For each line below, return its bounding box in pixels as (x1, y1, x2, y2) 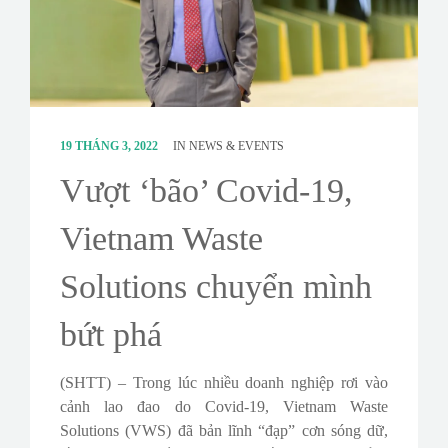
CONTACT (24, 11, 89, 26)
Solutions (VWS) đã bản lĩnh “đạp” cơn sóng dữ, (60, 422, 388, 440)
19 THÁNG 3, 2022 (60, 139, 161, 154)
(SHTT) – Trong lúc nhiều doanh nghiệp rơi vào (60, 374, 388, 392)
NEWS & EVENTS (189, 139, 284, 154)
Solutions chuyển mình (60, 268, 372, 306)
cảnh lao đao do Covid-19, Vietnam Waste (60, 398, 388, 416)
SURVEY (24, 60, 79, 75)
